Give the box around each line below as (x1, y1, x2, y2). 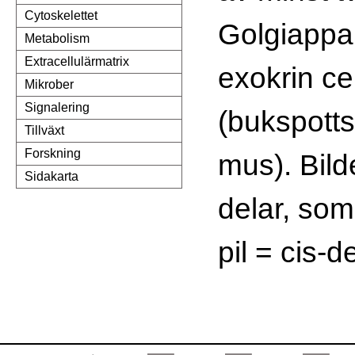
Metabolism (25, 32, 90, 46)
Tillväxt (25, 124, 64, 138)
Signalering (25, 101, 90, 115)
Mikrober (25, 78, 74, 92)
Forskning (25, 147, 81, 161)
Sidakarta (25, 170, 78, 184)
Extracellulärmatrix (25, 55, 129, 69)
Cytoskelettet (25, 9, 97, 23)
